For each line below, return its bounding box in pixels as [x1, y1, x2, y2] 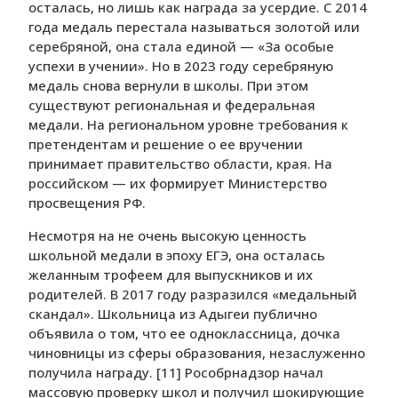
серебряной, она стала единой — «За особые [28, 37, 334, 56]
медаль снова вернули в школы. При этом [28, 76, 308, 95]
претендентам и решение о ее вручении [28, 135, 303, 154]
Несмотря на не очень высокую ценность [28, 227, 306, 245]
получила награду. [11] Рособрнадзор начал [28, 363, 323, 382]
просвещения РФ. [28, 194, 146, 212]
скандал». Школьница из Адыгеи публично [28, 305, 317, 323]
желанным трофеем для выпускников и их [28, 266, 313, 284]
